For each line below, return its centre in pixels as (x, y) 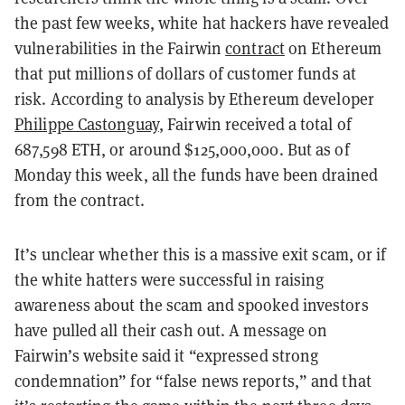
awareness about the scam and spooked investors (192, 306)
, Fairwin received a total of (255, 125)
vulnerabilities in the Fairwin (120, 49)
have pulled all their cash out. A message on (171, 331)
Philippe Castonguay (87, 125)
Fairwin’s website (76, 356)
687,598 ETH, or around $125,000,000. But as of (182, 150)
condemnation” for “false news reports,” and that (193, 381)
